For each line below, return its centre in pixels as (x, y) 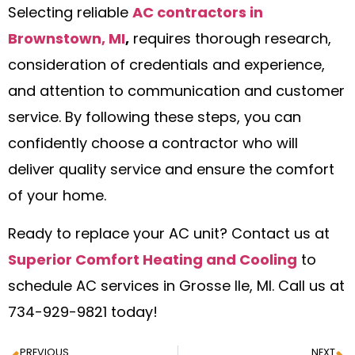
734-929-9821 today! (83, 313)
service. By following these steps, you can (155, 119)
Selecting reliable (70, 14)
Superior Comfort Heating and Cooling (153, 261)
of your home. (57, 197)
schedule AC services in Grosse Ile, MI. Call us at (176, 287)
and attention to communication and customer (176, 93)
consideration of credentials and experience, (166, 67)
